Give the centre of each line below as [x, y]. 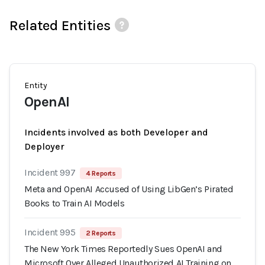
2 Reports [101, 233]
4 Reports [101, 173]
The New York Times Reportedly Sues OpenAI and [124, 249]
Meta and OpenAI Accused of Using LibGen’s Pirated [129, 189]
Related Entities [60, 25]
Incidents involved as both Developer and [116, 132]
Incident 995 [50, 232]
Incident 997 [50, 172]
